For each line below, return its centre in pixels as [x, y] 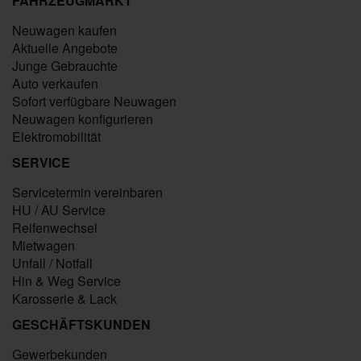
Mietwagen [44, 245]
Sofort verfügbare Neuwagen [94, 101]
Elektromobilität [56, 137]
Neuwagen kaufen [64, 30]
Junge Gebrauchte [65, 66]
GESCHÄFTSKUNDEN [81, 324]
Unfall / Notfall [52, 263]
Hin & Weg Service [66, 281]
